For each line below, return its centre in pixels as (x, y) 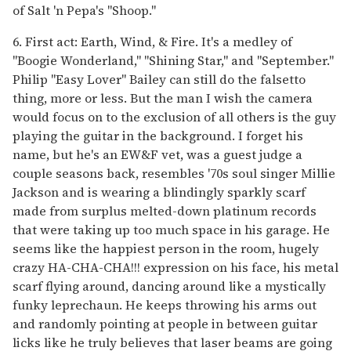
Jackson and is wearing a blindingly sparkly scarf (159, 192)
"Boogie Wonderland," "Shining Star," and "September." (173, 60)
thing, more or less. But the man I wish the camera (163, 98)
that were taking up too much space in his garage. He (171, 229)
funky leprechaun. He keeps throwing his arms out (165, 304)
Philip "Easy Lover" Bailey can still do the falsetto (159, 79)
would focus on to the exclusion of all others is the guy (174, 116)
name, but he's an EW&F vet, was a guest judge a (157, 154)
